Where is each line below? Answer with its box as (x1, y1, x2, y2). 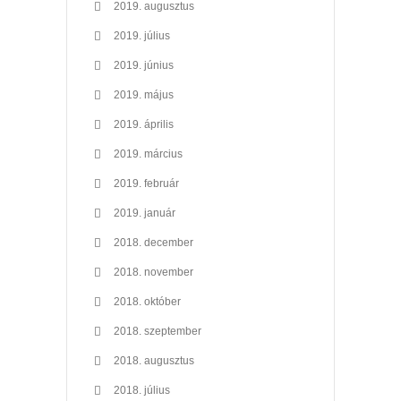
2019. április (114, 117, 174, 131)
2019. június (114, 58, 174, 72)
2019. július (114, 29, 170, 42)
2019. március (114, 147, 183, 160)
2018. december (114, 235, 193, 249)
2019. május (114, 88, 174, 101)
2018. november (114, 265, 193, 278)
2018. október (114, 294, 181, 308)
